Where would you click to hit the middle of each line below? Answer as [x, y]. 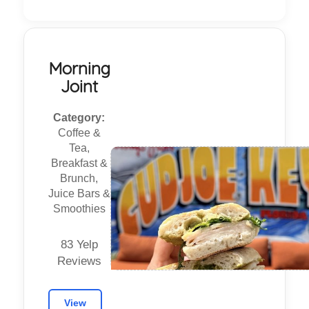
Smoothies [79, 209]
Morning [79, 69]
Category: [79, 118]
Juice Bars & [79, 194]
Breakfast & [79, 163]
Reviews [79, 261]
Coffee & [79, 133]
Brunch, [79, 179]
